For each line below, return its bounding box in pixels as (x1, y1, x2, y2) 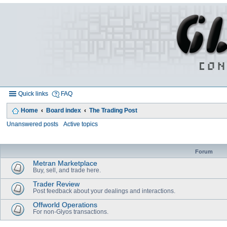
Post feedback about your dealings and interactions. (33, 188, 175, 195)
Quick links (18, 90, 49, 97)
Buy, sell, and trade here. (33, 167, 101, 174)
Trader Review (33, 180, 80, 188)
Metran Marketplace (33, 159, 97, 168)
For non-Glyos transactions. (33, 209, 108, 215)
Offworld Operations (33, 201, 97, 209)
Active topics (63, 121, 98, 127)
